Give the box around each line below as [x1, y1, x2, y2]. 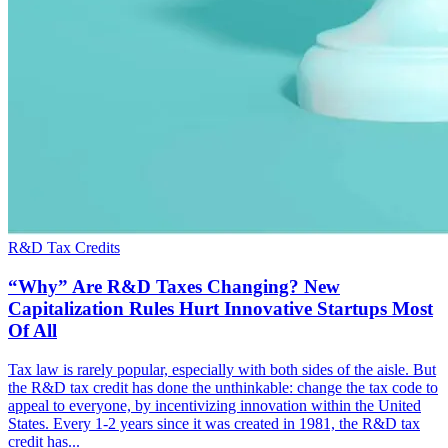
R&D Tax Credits [8, 239, 120, 257]
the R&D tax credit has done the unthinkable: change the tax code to [8, 378, 438, 396]
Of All [8, 320, 57, 342]
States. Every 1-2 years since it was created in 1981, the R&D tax [8, 414, 420, 432]
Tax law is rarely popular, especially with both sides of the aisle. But [8, 360, 436, 378]
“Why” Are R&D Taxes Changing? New [8, 276, 340, 298]
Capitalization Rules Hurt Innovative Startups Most [8, 298, 433, 320]
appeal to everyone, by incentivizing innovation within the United [8, 396, 421, 414]
